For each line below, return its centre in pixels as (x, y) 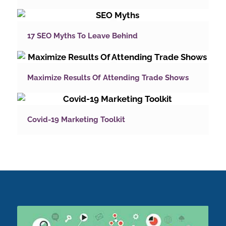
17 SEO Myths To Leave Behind (82, 36)
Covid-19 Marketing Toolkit (76, 120)
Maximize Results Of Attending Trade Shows (108, 78)
